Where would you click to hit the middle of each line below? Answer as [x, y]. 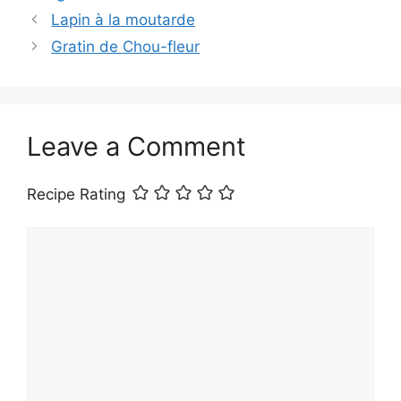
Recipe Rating [76, 194]
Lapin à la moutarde [124, 19]
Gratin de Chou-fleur [126, 46]
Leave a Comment [137, 146]
